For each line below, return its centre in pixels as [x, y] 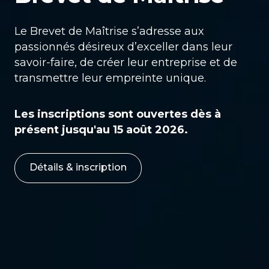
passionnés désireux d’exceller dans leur [123, 47]
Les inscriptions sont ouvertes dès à [118, 114]
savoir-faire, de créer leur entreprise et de [126, 62]
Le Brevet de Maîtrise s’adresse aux [109, 31]
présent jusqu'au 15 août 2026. [101, 129]
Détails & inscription [78, 167]
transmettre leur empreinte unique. [110, 78]
